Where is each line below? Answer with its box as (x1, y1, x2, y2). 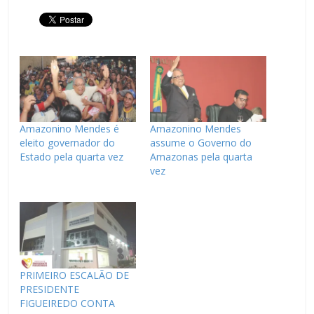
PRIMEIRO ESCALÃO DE (20, 268, 130, 282)
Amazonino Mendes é (20, 122, 120, 136)
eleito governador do (20, 136, 116, 150)
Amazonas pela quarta (149, 150, 252, 164)
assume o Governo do (149, 136, 252, 150)
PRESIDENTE (20, 282, 80, 296)
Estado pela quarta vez (20, 150, 124, 164)
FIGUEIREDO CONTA (20, 296, 116, 310)
